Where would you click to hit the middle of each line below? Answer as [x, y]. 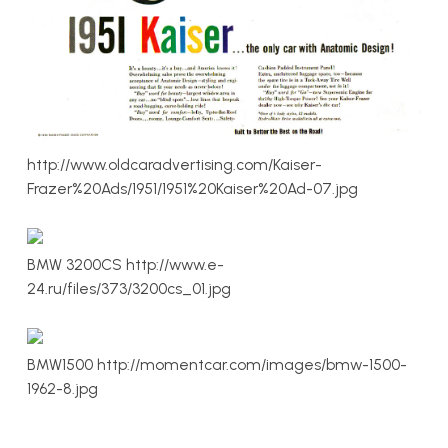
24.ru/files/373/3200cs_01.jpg [129, 288]
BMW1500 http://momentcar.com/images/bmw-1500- [217, 364]
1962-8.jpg [62, 388]
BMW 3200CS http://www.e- [125, 264]
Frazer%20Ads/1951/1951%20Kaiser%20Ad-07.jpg [192, 188]
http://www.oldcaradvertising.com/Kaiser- [174, 164]
